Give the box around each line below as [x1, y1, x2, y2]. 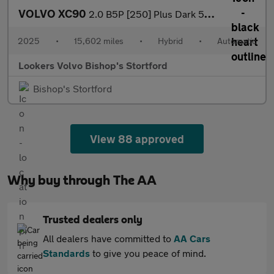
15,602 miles [74, 35, 124, 46]
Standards [43, 247, 90, 259]
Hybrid [158, 35, 183, 46]
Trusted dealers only [43, 215, 143, 226]
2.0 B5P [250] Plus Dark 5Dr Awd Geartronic [89, 8, 204, 20]
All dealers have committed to [43, 232, 174, 245]
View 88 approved [89, 132, 185, 146]
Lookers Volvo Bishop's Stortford [18, 59, 168, 72]
